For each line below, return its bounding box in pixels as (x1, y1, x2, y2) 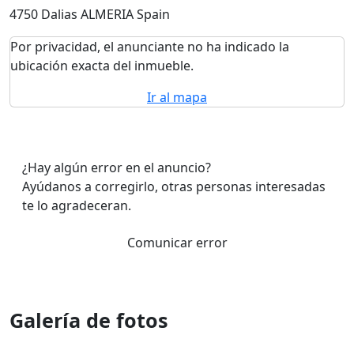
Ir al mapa (147, 88, 207, 106)
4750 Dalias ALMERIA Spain (9, 6, 170, 23)
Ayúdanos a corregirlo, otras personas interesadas (22, 178, 326, 195)
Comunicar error (126, 234, 228, 251)
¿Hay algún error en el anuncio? (22, 159, 211, 176)
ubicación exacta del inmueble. (10, 57, 194, 74)
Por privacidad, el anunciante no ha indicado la (10, 38, 289, 55)
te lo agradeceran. (22, 197, 131, 214)
